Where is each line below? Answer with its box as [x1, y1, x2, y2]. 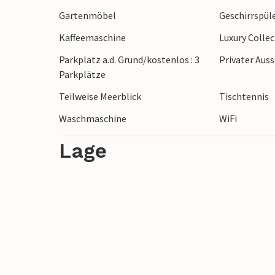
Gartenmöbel [59, 9, 116, 22]
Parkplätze [59, 68, 106, 81]
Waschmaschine [59, 112, 126, 125]
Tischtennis [219, 90, 269, 103]
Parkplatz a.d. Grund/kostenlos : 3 [59, 53, 199, 66]
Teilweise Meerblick [59, 90, 141, 103]
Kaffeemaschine [59, 31, 126, 44]
